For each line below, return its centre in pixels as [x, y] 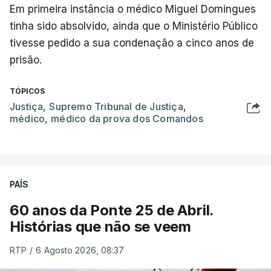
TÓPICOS [27, 91]
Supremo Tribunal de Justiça [116, 106]
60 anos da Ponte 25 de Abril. [112, 210]
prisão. [26, 60]
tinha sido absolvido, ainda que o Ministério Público [134, 26]
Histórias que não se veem [100, 226]
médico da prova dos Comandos [127, 118]
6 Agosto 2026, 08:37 [80, 250]
